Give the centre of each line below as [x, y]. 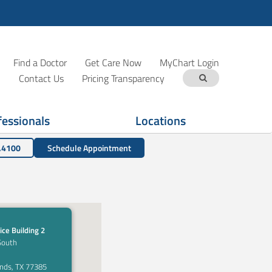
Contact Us [41, 78]
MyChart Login [189, 62]
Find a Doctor [40, 62]
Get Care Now [113, 62]
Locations [160, 121]
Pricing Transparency [123, 78]
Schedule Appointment [89, 148]
